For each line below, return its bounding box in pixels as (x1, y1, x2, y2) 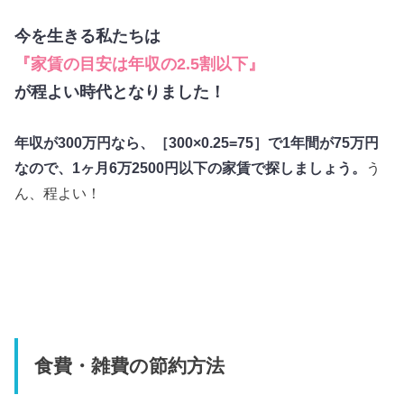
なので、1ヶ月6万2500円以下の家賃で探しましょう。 (14, 160, 367, 177)
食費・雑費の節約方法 (33, 355, 225, 378)
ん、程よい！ (14, 185, 102, 202)
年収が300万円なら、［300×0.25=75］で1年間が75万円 (14, 134, 380, 151)
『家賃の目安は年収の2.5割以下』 (14, 54, 265, 73)
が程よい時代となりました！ (14, 82, 226, 101)
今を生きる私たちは (14, 26, 161, 45)
